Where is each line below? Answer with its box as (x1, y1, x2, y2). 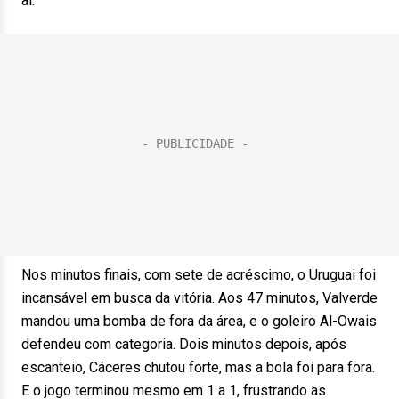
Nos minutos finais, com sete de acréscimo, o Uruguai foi (21, 266, 376, 283)
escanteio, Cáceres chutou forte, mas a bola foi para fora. (21, 359, 375, 376)
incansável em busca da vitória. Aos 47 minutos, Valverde (21, 289, 378, 306)
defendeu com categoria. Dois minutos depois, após (21, 336, 346, 353)
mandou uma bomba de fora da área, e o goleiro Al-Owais (21, 313, 377, 330)
